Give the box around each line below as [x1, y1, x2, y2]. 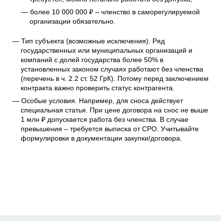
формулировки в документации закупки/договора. [21, 134, 183, 143]
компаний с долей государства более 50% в [21, 56, 164, 64]
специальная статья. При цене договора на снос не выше [21, 106, 209, 114]
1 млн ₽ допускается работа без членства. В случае [21, 115, 189, 124]
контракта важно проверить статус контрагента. [21, 84, 175, 92]
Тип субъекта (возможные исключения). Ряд [21, 37, 165, 45]
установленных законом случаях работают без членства [21, 65, 204, 74]
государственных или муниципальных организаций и [21, 46, 193, 55]
